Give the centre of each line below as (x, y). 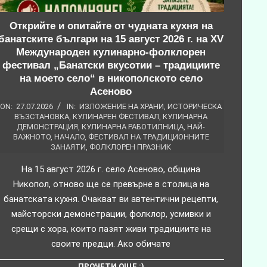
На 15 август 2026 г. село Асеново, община (111, 169)
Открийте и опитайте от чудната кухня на (111, 26)
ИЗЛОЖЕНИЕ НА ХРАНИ (122, 106)
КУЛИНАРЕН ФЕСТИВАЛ (116, 116)
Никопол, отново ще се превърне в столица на (111, 184)
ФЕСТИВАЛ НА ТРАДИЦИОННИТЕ (148, 136)
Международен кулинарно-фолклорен (111, 52)
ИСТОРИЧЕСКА (195, 106)
